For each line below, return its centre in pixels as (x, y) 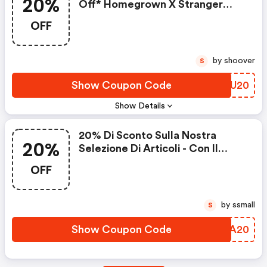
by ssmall (244, 205)
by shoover (240, 61)
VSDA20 (228, 230)
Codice (97, 162)
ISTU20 (231, 86)
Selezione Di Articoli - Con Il (148, 149)
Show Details (140, 106)
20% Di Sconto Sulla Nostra (148, 136)
